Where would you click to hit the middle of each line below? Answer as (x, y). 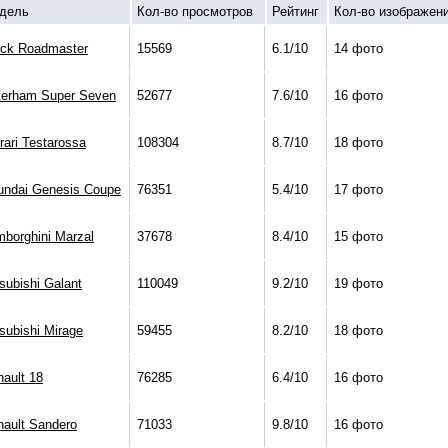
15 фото (358, 237)
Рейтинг (295, 12)
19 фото (358, 284)
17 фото (358, 190)
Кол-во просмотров (195, 12)
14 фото (358, 49)
